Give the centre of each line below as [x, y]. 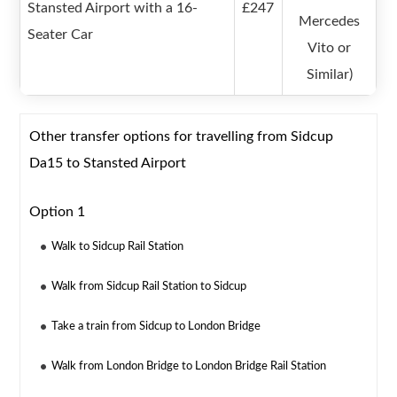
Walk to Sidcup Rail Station [118, 247]
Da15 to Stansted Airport [108, 163]
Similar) [329, 75]
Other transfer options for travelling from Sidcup [182, 137]
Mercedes [330, 22]
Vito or [330, 48]
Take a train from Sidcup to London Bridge [156, 327]
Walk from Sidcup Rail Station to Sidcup [149, 287]
